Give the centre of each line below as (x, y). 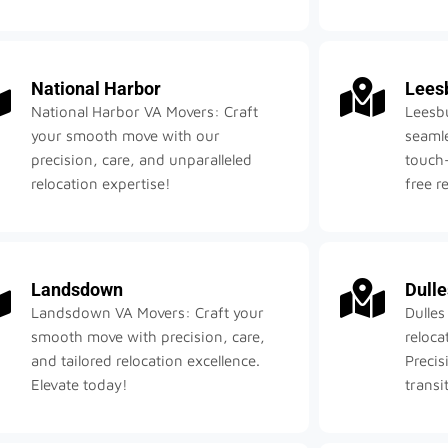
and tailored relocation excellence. (146, 361)
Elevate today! (80, 385)
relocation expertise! (101, 184)
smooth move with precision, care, (148, 337)
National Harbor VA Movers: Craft (145, 112)
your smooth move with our (126, 136)
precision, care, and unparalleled (142, 160)
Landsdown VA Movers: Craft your (148, 313)
